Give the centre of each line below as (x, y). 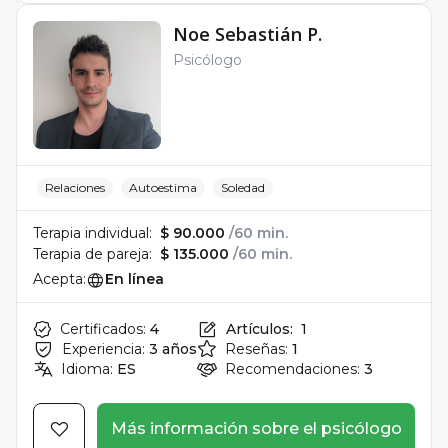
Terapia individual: (92, 233)
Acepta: (59, 279)
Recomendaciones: (292, 369)
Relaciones (75, 187)
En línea (134, 279)
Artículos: (259, 329)
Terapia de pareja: (92, 254)
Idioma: (87, 369)
